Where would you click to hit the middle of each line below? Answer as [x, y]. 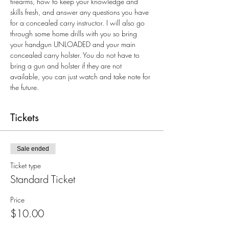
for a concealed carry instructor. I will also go [78, 23]
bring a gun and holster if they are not [67, 66]
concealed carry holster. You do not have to [76, 55]
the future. [25, 87]
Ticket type [26, 165]
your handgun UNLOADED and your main [74, 44]
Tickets [25, 118]
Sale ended [33, 149]
